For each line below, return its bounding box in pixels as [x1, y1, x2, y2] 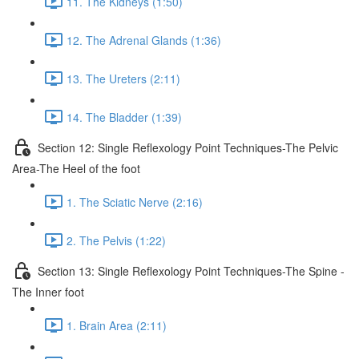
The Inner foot [12, 284, 84, 300]
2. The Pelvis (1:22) [67, 232, 166, 248]
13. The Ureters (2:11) [67, 70, 180, 87]
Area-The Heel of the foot [12, 160, 140, 176]
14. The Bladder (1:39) [67, 108, 182, 125]
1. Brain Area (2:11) [67, 317, 167, 333]
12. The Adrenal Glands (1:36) [67, 31, 221, 48]
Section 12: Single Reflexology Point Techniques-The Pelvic [38, 139, 338, 155]
